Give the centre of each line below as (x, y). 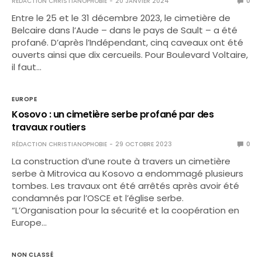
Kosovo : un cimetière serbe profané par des (113, 114)
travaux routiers (49, 127)
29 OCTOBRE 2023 (144, 144)
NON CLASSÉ (32, 255)
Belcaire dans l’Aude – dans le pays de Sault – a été (125, 30)
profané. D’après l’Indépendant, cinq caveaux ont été (128, 42)
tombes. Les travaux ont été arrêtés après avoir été (126, 186)
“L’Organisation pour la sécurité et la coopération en (126, 210)
